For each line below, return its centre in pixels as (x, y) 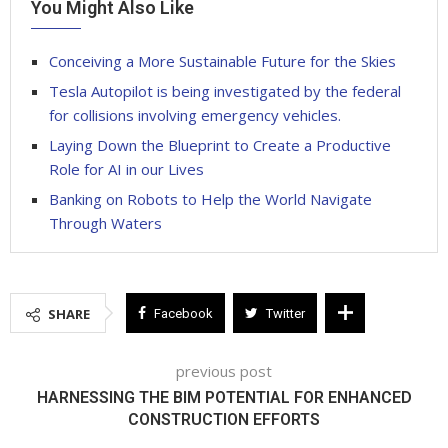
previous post (224, 370)
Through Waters (105, 222)
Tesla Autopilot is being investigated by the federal (225, 90)
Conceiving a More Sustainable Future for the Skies (222, 60)
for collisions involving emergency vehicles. (195, 114)
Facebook (183, 313)
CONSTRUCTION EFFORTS (224, 419)
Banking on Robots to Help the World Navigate (210, 198)
